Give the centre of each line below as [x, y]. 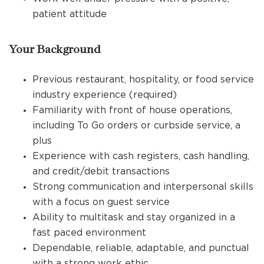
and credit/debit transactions [101, 171]
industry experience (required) [105, 94]
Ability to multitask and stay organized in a [134, 217]
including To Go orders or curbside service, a [136, 125]
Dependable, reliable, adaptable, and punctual [141, 247]
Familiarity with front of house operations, [132, 110]
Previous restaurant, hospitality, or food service [143, 79]
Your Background [55, 49]
